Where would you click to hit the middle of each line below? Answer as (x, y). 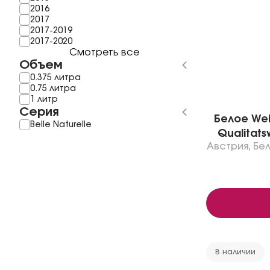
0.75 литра (53, 89)
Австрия (228, 146)
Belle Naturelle (61, 125)
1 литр (44, 99)
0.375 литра (55, 78)
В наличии (235, 252)
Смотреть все (104, 52)
